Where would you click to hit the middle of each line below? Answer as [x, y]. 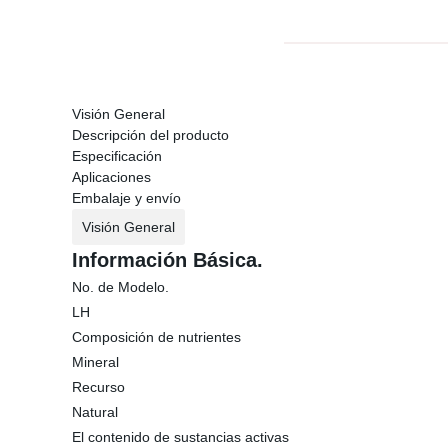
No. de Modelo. [120, 287]
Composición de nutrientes [156, 337]
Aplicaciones [111, 177]
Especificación [117, 156]
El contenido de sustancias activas [180, 437]
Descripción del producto [150, 135]
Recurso [98, 387]
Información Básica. [167, 260]
